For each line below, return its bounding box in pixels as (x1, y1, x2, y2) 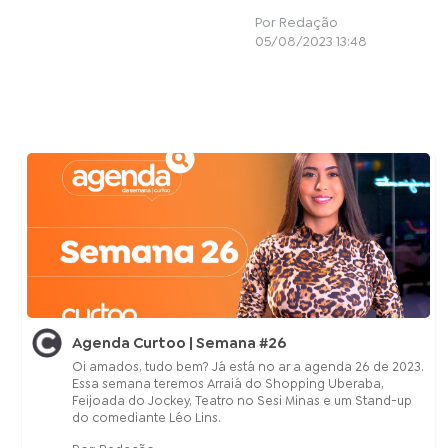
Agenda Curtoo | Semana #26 (72, 333, 287, 354)
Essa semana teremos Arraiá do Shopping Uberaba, (72, 375, 385, 393)
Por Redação (255, 13, 339, 32)
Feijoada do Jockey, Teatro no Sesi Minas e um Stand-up (72, 392, 413, 410)
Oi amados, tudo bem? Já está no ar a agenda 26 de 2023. (72, 358, 425, 376)
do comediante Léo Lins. (72, 409, 222, 427)
